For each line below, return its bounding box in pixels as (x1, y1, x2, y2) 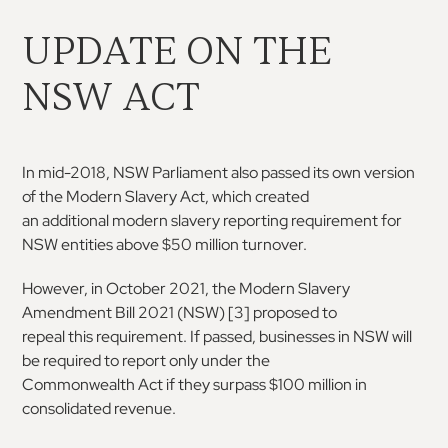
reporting (223, 209, 289, 231)
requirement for (291, 209, 403, 231)
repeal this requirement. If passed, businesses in (22, 325, 351, 347)
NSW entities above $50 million (22, 233, 240, 255)
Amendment (22, 301, 113, 323)
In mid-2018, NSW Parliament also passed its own (22, 161, 362, 183)
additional (42, 209, 110, 231)
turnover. (242, 233, 308, 255)
